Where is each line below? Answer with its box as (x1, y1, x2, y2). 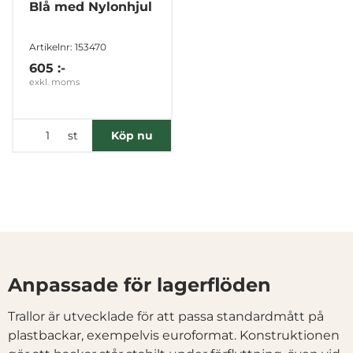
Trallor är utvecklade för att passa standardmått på (8, 309, 324, 325)
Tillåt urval (147, 30, 206, 44)
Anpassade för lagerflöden (8, 273, 271, 297)
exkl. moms (29, 76, 80, 88)
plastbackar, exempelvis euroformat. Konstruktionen (8, 328, 340, 344)
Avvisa (158, 74, 195, 88)
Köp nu (110, 128, 153, 143)
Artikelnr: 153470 (29, 41, 106, 54)
